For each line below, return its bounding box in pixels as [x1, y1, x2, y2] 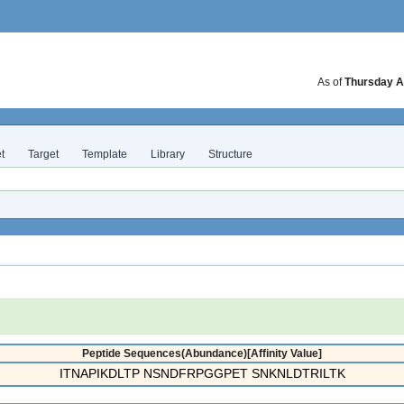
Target [28, 148, 59, 161]
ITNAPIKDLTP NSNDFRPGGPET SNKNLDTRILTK [60, 366, 345, 381]
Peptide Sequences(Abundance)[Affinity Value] [82, 347, 322, 360]
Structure [208, 148, 252, 161]
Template [82, 148, 127, 161]
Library [151, 148, 185, 161]
